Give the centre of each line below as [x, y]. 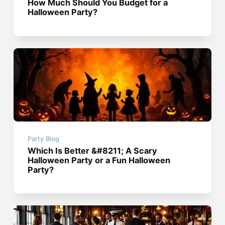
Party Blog [44, 139]
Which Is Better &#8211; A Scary [93, 151]
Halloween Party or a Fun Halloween [99, 160]
